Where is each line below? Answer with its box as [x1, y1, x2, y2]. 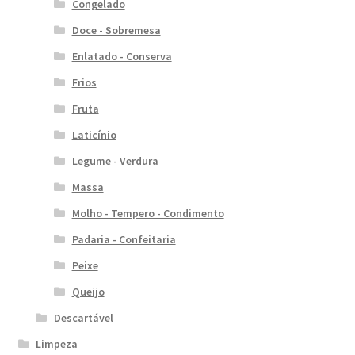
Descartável [53, 311, 113, 326]
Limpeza [36, 337, 78, 352]
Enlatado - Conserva [71, 49, 172, 64]
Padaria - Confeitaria [71, 232, 176, 247]
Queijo [71, 284, 105, 300]
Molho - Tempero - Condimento [71, 206, 224, 221]
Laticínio [71, 128, 116, 143]
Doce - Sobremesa [71, 23, 161, 38]
